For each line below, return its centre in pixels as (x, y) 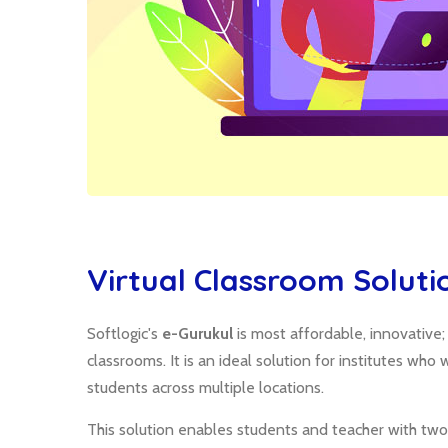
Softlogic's (124, 333)
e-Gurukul (197, 333)
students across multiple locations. (205, 387)
